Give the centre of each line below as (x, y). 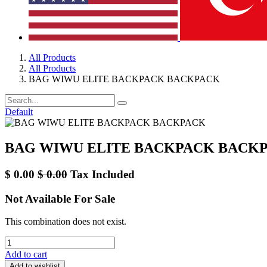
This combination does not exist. (66, 222)
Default (19, 112)
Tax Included (103, 174)
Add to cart (26, 254)
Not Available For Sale (60, 198)
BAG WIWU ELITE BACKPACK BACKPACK (124, 79)
